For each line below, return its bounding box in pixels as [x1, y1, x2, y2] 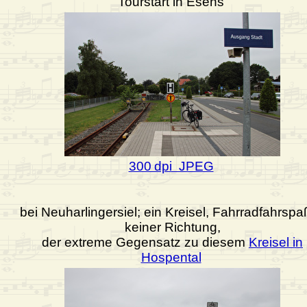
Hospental [140, 250, 201, 265]
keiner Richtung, [124, 220, 221, 235]
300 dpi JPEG [128, 159, 214, 174]
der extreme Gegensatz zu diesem [42, 235, 249, 250]
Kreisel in [249, 235, 303, 250]
